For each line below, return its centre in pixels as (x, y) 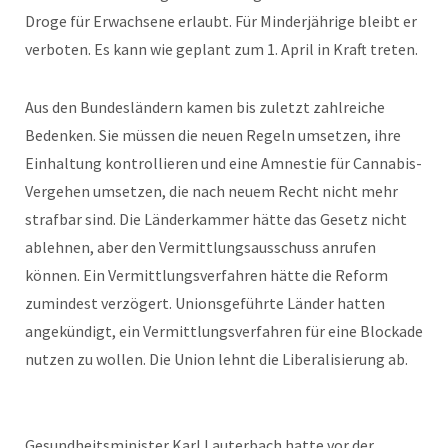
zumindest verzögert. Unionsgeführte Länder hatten (205, 302)
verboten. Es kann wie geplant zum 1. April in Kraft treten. (221, 48)
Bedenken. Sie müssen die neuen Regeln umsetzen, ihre (213, 134)
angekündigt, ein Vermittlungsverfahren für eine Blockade (224, 330)
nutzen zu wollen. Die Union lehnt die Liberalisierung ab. (216, 358)
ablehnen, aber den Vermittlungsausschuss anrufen (200, 246)
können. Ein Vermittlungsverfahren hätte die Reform (206, 274)
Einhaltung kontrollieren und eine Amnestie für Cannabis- (223, 162)
